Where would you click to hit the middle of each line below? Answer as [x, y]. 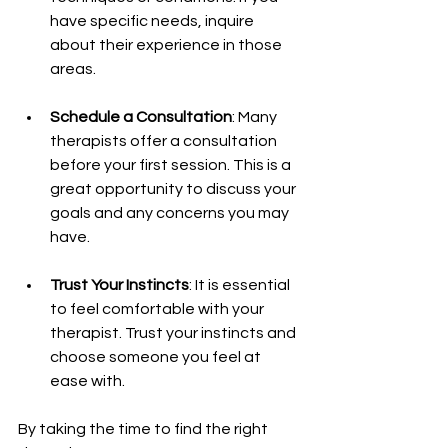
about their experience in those [167, 44]
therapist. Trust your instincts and [174, 332]
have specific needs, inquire [153, 20]
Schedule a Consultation [141, 116]
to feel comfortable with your [158, 308]
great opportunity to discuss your [174, 188]
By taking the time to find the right [144, 428]
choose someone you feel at [157, 356]
